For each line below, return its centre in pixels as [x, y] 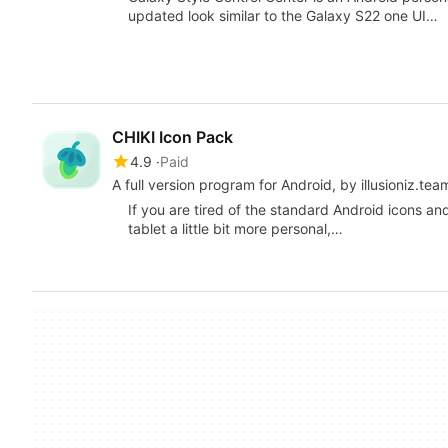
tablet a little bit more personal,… [235, 229]
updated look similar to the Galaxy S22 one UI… [283, 16]
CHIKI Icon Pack [172, 137]
